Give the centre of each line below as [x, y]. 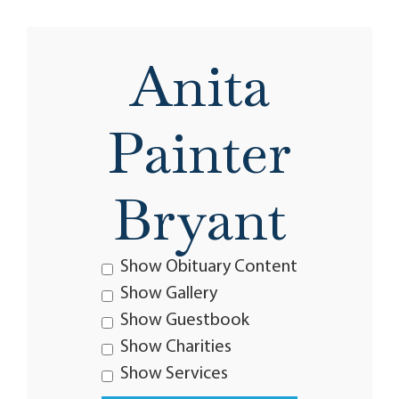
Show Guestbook [185, 321]
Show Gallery [169, 294]
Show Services [174, 374]
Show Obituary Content [209, 267]
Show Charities [176, 347]
